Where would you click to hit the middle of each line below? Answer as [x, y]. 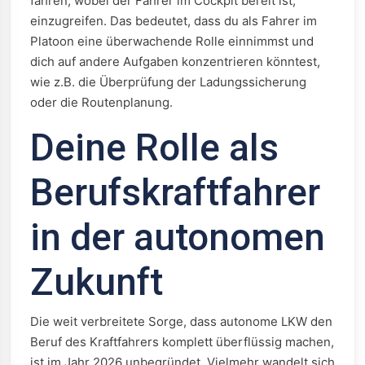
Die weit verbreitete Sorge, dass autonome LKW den [181, 321]
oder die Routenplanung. [101, 102]
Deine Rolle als [154, 147]
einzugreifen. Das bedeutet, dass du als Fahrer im [174, 21]
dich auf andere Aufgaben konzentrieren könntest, [175, 62]
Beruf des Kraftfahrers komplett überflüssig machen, [182, 342]
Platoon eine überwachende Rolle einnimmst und [172, 41]
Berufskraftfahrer [175, 192]
